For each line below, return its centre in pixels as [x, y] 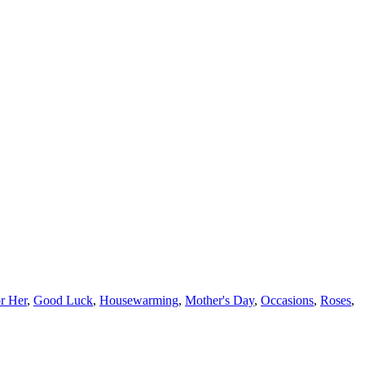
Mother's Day [220, 301]
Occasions [287, 301]
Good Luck [63, 301]
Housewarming [139, 301]
